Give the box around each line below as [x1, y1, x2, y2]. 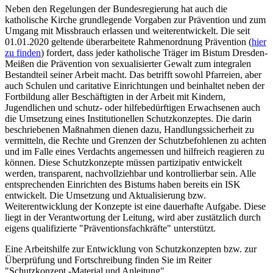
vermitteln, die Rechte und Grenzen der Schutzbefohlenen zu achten [5, 135, 266, 146]
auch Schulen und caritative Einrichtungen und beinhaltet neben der [5, 80, 264, 91]
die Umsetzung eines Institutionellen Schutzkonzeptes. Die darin [5, 113, 252, 124]
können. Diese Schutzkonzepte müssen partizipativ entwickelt [5, 157, 242, 168]
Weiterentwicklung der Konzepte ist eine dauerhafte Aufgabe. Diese [5, 201, 266, 211]
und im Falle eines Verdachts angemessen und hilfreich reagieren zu [5, 146, 264, 157]
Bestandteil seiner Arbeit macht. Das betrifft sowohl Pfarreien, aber [5, 69, 261, 80]
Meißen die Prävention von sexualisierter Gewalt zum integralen [5, 58, 251, 69]
